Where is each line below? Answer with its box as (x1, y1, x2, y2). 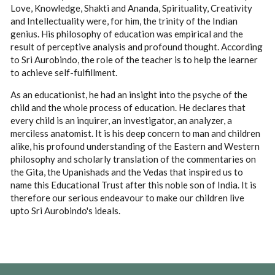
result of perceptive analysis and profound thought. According (10, 41, 263, 53)
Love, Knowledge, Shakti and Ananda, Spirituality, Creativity (10, 2, 253, 14)
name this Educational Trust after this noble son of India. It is (10, 179, 257, 191)
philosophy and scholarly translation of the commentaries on (10, 153, 257, 165)
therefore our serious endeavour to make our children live (10, 192, 245, 204)
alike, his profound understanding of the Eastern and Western (10, 141, 260, 152)
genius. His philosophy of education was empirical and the (10, 28, 244, 40)
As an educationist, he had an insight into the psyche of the (10, 89, 248, 101)
